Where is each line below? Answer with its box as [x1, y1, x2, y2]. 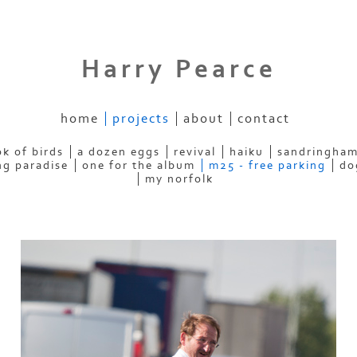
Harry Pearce [80, 54, 277, 85]
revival [174, 144, 216, 159]
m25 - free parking [208, 158, 326, 172]
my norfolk [144, 171, 214, 186]
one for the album [81, 158, 195, 172]
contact [237, 111, 290, 126]
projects [112, 111, 170, 126]
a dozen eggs [77, 144, 160, 159]
